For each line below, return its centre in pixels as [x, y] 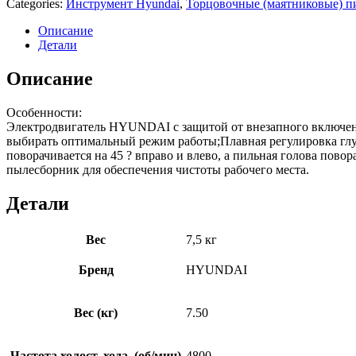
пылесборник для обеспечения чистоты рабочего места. [158, 169]
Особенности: [44, 112]
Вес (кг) [96, 312]
